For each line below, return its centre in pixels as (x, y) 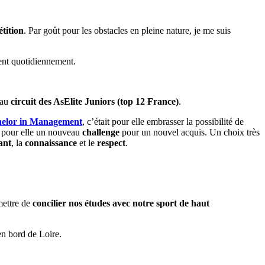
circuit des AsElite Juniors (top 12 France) (95, 101)
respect (111, 143)
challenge (101, 132)
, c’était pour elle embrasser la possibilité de (163, 121)
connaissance (51, 143)
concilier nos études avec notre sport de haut (121, 203)
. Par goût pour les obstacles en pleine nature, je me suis (127, 30)
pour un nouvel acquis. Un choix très (190, 132)
